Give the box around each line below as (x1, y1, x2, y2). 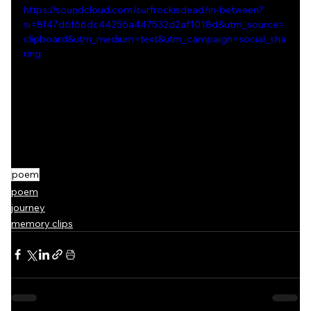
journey (11, 201, 45, 214)
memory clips (11, 217, 73, 230)
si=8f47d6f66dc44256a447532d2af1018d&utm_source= (24, 18, 285, 31)
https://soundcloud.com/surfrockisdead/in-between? (24, 3, 264, 16)
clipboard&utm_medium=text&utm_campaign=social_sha (24, 33, 286, 45)
